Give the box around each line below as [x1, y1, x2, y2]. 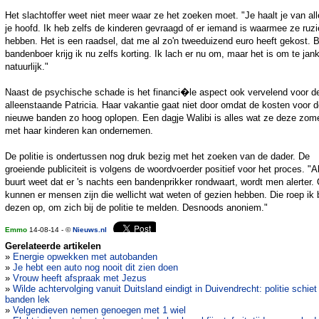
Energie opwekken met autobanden [13, 251, 157, 263]
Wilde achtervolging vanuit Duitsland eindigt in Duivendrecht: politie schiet [13, 283, 317, 295]
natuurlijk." [5, 61, 48, 73]
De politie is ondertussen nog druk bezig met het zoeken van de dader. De [5, 151, 310, 162]
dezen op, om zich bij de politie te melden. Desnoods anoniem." [5, 202, 268, 214]
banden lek [5, 294, 50, 305]
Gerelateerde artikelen [5, 241, 101, 252]
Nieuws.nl [73, 226, 107, 234]
